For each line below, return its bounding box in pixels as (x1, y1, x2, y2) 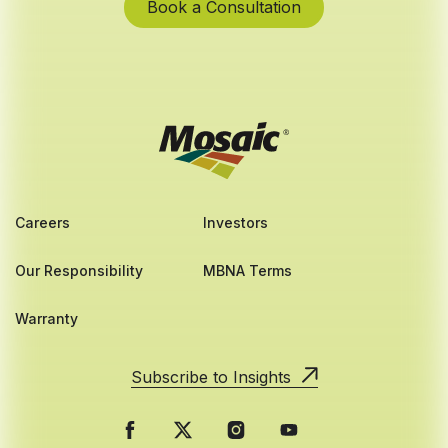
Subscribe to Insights (130, 367, 291, 388)
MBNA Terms (203, 262, 293, 280)
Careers (15, 214, 70, 232)
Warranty (15, 310, 78, 328)
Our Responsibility (15, 262, 143, 280)
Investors (203, 214, 269, 232)
